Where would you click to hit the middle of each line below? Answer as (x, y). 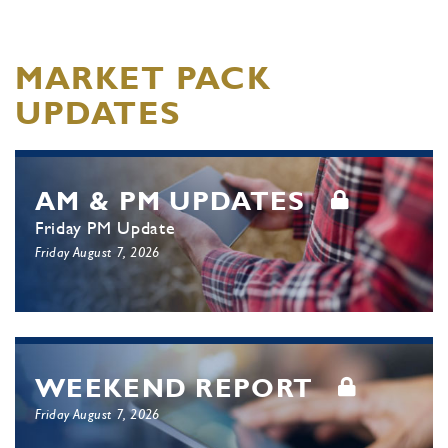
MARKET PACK (143, 77)
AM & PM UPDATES (170, 201)
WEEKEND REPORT (174, 388)
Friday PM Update (105, 227)
